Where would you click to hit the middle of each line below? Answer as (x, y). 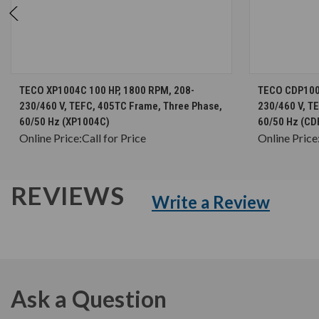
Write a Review (211, 202)
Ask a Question (89, 298)
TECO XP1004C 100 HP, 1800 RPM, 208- (107, 90)
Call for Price (114, 137)
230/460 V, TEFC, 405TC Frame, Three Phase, (121, 106)
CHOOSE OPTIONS (129, 84)
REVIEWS (70, 195)
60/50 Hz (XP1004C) (64, 121)
